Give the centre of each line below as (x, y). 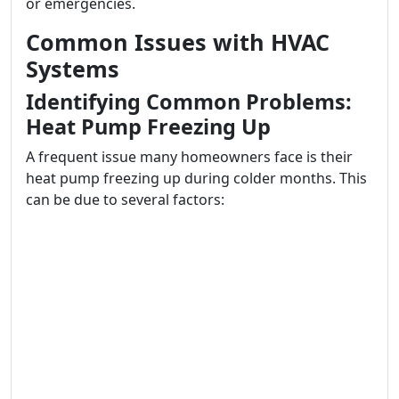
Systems (73, 69)
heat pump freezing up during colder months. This (196, 178)
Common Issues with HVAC (178, 42)
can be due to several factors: (125, 199)
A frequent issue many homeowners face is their (189, 157)
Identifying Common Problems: (189, 102)
